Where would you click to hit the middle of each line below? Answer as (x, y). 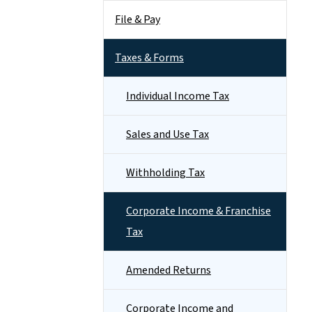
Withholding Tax (165, 173)
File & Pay (138, 19)
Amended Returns (169, 270)
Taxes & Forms (149, 58)
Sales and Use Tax (167, 134)
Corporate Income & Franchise (198, 211)
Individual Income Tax (178, 96)
